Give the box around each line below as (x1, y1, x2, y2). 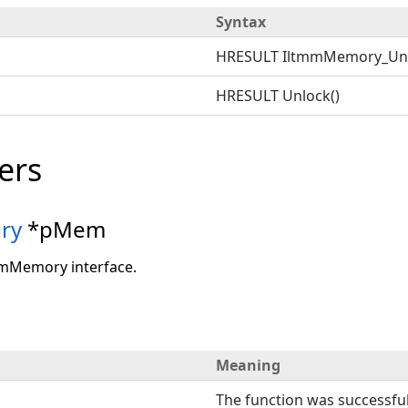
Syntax (216, 12, 266, 32)
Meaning (216, 355, 280, 375)
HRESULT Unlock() (216, 86, 340, 106)
